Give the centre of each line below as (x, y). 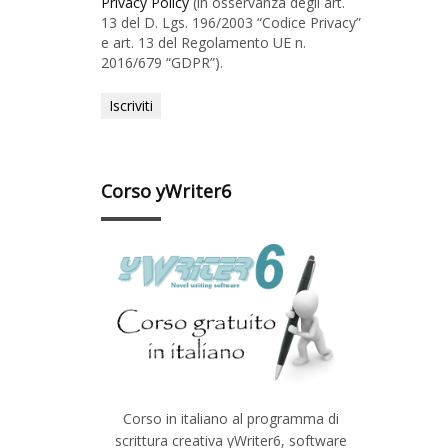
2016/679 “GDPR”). (162, 62)
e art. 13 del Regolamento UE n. (203, 42)
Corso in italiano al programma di (231, 418)
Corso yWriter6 (166, 190)
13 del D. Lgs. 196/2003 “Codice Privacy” (231, 22)
